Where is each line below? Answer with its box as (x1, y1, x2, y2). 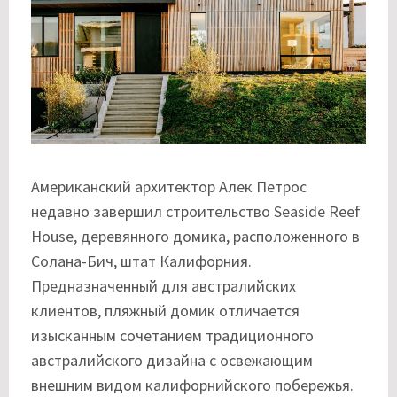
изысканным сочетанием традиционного (31, 324, 314, 346)
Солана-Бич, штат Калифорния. (31, 250, 252, 271)
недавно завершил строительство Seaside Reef (31, 200, 361, 222)
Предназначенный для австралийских (31, 275, 296, 296)
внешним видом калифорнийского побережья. (31, 374, 354, 395)
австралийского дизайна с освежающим (31, 349, 313, 370)
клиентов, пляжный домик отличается (31, 300, 300, 321)
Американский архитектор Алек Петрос (31, 175, 307, 197)
